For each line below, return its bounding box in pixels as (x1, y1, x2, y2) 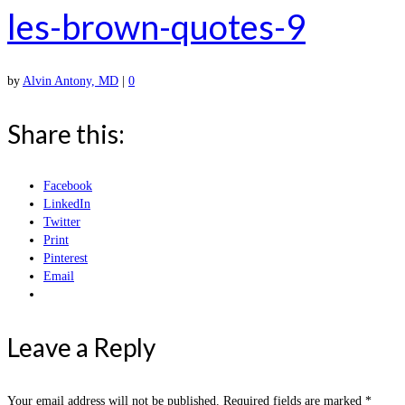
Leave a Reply (7, 332, 155, 363)
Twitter (43, 215, 80, 230)
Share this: (7, 118, 125, 150)
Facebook (43, 179, 92, 193)
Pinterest (43, 251, 88, 266)
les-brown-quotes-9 (7, 5, 306, 47)
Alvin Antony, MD (23, 74, 118, 89)
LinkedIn (43, 197, 90, 212)
